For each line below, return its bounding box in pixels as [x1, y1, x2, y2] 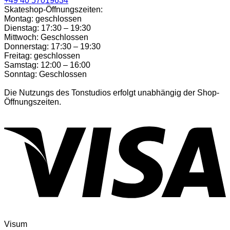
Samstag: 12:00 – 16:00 [4, 61, 90, 69]
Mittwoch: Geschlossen [4, 33, 88, 42]
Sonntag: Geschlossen [4, 70, 87, 79]
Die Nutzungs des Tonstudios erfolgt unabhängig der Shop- [4, 88, 219, 97]
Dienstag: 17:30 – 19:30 [4, 24, 91, 32]
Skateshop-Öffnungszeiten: [4, 5, 103, 14]
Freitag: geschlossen [4, 51, 80, 60]
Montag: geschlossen [4, 14, 82, 23]
